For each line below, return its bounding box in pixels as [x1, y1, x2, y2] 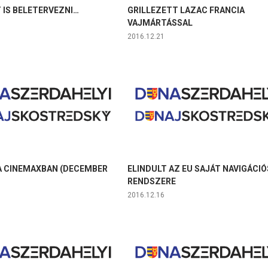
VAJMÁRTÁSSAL [127, 18, 193, 28]
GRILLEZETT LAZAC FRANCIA [127, 5, 245, 16]
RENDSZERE [127, 176, 176, 187]
